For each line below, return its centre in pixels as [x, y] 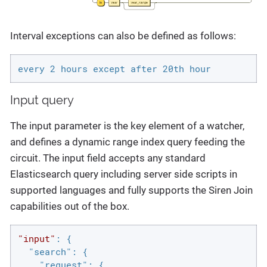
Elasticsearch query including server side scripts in [124, 174]
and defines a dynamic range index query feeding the [128, 142]
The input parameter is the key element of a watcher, [127, 125]
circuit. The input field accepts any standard [108, 158]
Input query [42, 100]
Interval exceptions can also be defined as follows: [123, 36]
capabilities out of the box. [70, 206]
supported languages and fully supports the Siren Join [131, 190]
